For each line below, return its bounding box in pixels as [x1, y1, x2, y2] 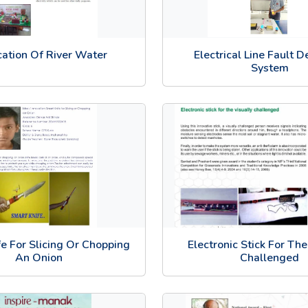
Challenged [240, 250, 299, 265]
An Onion [14, 250, 63, 265]
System [250, 60, 289, 76]
